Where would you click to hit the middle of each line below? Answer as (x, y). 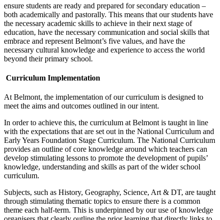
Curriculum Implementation (52, 78)
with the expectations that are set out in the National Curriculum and (109, 132)
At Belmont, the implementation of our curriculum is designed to (104, 97)
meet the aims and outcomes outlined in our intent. (82, 106)
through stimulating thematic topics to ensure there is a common (102, 201)
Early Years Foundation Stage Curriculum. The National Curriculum (110, 140)
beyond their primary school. (49, 58)
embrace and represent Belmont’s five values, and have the (95, 41)
